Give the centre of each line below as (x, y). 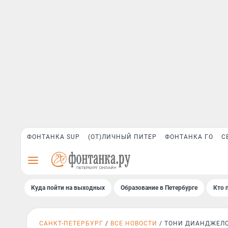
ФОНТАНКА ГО (189, 137)
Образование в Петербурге (159, 188)
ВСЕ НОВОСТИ (134, 223)
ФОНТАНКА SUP (53, 137)
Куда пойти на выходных (68, 188)
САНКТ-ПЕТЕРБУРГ (71, 223)
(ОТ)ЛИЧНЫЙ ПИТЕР (122, 137)
